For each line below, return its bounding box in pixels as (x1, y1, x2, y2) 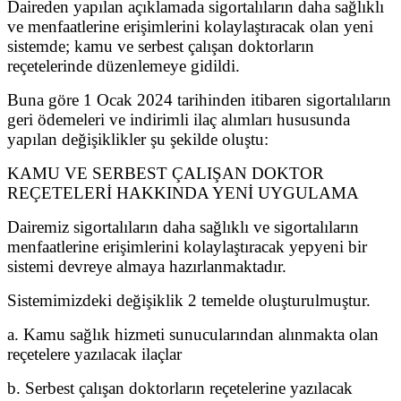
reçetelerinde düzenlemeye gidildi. (7, 55, 240, 75)
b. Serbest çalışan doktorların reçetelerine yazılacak (7, 378, 353, 397)
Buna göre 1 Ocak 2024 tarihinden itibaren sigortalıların (7, 90, 391, 109)
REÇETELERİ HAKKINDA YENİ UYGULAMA (7, 183, 359, 202)
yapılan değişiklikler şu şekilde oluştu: (7, 129, 269, 149)
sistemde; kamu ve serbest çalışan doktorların (7, 36, 314, 55)
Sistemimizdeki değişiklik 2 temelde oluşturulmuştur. (7, 290, 371, 310)
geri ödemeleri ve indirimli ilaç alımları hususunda (7, 109, 350, 129)
